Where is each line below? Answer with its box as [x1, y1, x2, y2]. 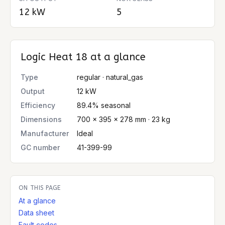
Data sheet [19, 208, 54, 217]
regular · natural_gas [77, 73, 143, 81]
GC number [21, 143, 60, 152]
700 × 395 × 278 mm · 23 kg [77, 115, 170, 124]
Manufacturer [21, 129, 69, 138]
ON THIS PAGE [19, 184, 61, 191]
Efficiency [21, 101, 55, 109]
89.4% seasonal [77, 101, 131, 109]
